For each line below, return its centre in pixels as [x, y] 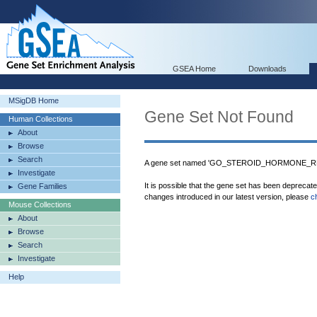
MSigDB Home [34, 100]
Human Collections [41, 119]
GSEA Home [194, 69]
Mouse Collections [40, 204]
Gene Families [42, 186]
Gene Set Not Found [219, 117]
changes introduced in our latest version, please [227, 197]
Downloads [267, 69]
